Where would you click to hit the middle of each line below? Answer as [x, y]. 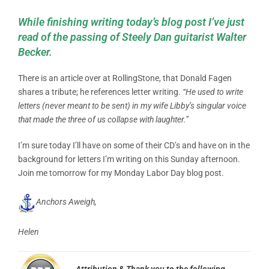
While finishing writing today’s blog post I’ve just [131, 22]
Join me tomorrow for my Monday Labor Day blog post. [121, 173]
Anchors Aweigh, [68, 201]
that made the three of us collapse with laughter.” [104, 119]
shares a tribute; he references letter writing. [100, 92]
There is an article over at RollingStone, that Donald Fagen [125, 78]
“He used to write [213, 92]
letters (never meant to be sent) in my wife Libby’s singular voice [132, 105]
